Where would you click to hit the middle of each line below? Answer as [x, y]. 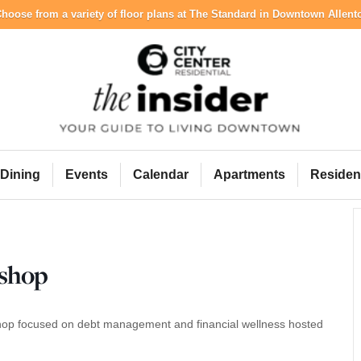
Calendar [160, 174]
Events [86, 174]
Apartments [249, 174]
